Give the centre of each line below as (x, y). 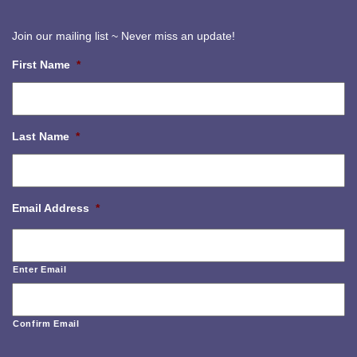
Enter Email (40, 269)
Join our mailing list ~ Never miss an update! (124, 36)
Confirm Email (46, 324)
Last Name (41, 136)
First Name (41, 65)
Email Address (51, 208)
